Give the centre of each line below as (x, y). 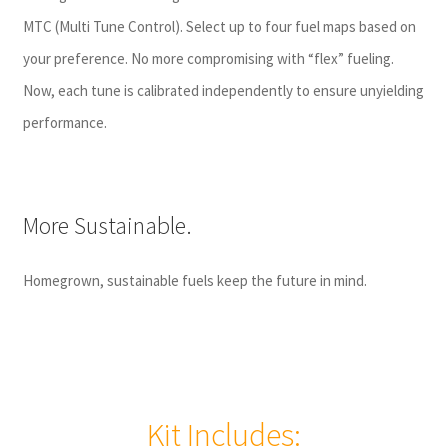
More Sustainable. (107, 225)
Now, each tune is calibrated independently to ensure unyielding (223, 91)
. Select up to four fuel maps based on (297, 27)
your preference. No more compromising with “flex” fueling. (208, 59)
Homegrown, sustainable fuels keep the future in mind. (194, 280)
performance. (64, 123)
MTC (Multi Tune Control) (101, 27)
